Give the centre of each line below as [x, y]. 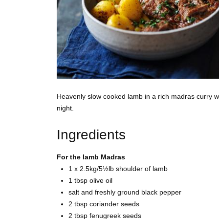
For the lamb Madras [91, 157]
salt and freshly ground [105, 192]
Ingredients [91, 135]
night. [65, 108]
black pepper [161, 192]
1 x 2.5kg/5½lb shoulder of [110, 169]
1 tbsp [79, 181]
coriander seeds [114, 204]
